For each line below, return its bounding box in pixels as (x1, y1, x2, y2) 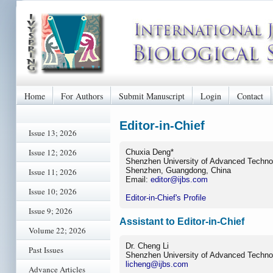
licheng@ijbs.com (126, 260, 188, 269)
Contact (237, 90, 263, 102)
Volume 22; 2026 (29, 225, 86, 236)
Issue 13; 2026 (29, 127, 77, 138)
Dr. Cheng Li (126, 241, 169, 251)
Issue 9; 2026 (29, 205, 73, 216)
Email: (126, 174, 151, 184)
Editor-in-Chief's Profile (126, 193, 206, 202)
